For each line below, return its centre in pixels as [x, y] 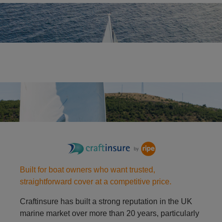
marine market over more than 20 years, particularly [110, 214]
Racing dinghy [45, 107]
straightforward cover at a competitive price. [96, 182]
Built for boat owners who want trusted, [87, 170]
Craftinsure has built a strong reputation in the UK [106, 202]
